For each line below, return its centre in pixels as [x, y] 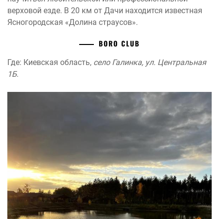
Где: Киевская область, [50, 62]
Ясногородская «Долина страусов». [73, 22]
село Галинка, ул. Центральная [150, 62]
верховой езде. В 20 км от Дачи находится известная [105, 10]
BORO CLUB [119, 43]
